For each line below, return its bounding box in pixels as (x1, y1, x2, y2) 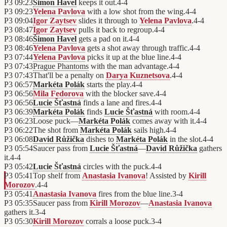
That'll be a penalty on (33, 71, 106, 80)
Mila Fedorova (33, 89, 84, 98)
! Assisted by (145, 171, 188, 180)
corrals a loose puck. (84, 217, 151, 226)
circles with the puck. (81, 162, 151, 171)
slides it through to (77, 16, 139, 25)
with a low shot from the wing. (85, 7, 185, 16)
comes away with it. (130, 117, 196, 126)
